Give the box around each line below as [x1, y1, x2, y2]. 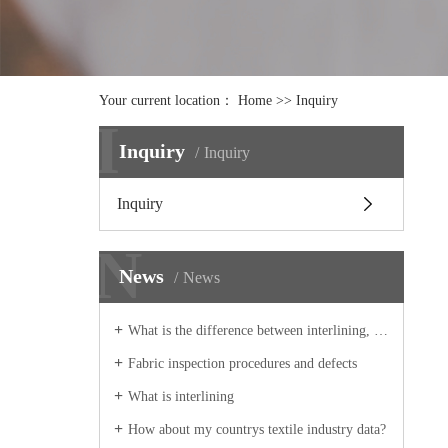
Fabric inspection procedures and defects [127, 356, 357, 371]
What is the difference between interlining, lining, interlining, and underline [127, 323, 374, 338]
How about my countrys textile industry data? [127, 422, 386, 437]
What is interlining [127, 389, 234, 404]
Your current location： [98, 93, 238, 108]
